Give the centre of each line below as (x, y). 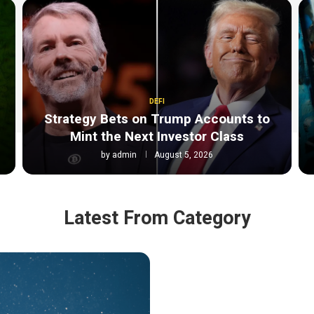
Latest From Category (157, 219)
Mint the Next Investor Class (157, 137)
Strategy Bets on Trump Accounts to (157, 120)
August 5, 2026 (183, 155)
